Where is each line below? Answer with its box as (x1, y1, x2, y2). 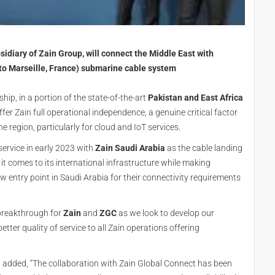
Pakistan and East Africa (148, 93, 243, 103)
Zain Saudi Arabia (95, 143, 165, 153)
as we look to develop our (117, 208, 214, 218)
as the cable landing (165, 143, 242, 153)
